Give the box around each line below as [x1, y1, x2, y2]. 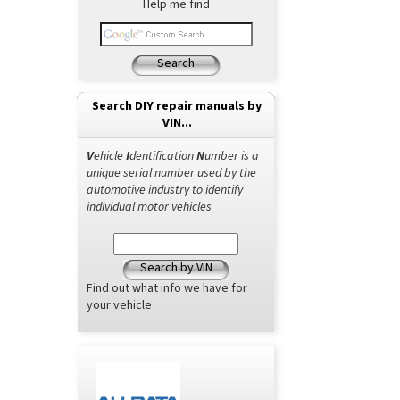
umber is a [204, 147, 259, 165]
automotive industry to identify [87, 181, 243, 199]
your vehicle [87, 296, 152, 314]
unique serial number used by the [87, 164, 256, 182]
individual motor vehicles [87, 198, 212, 216]
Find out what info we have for [87, 279, 247, 297]
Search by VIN [139, 259, 212, 277]
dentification [129, 147, 196, 165]
